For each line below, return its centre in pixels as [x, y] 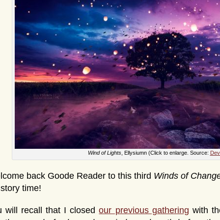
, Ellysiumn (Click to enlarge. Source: [165, 153]
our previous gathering [144, 210]
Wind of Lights [104, 153]
